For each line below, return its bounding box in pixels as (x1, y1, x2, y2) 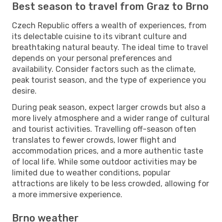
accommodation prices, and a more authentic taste (12, 146, 203, 156)
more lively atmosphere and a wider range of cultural (12, 113, 210, 123)
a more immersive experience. (12, 189, 122, 199)
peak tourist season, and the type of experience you (12, 75, 206, 85)
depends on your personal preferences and (12, 53, 172, 63)
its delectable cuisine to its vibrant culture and (12, 31, 187, 41)
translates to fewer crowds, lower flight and (12, 135, 176, 145)
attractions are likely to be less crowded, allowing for (12, 178, 209, 188)
